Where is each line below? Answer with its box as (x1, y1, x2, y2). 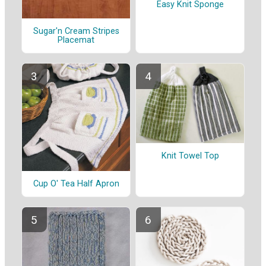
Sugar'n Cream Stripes (33, 26, 119, 37)
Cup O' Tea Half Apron (33, 178, 119, 189)
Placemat (58, 35, 94, 46)
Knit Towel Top (161, 151, 219, 161)
